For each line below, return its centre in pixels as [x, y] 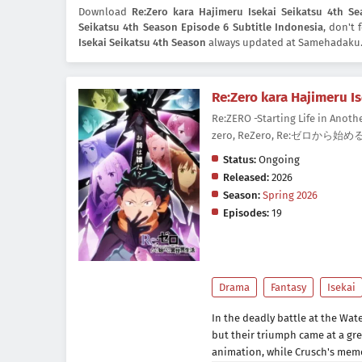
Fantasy [288, 288]
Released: [246, 178]
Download [105, 12]
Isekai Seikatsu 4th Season [142, 43]
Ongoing [278, 160]
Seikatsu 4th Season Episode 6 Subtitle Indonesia [201, 27]
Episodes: [246, 213]
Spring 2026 [290, 196]
